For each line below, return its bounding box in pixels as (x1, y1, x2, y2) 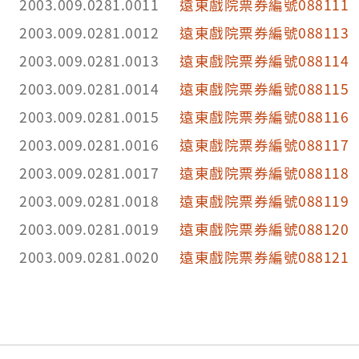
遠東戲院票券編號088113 (179, 22, 349, 42)
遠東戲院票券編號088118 (179, 162, 349, 183)
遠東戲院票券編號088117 (179, 134, 349, 155)
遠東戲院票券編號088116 (179, 106, 349, 127)
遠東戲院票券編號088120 (179, 218, 349, 239)
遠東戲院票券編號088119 (179, 190, 349, 211)
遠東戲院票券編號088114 (179, 50, 349, 71)
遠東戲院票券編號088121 (179, 246, 349, 267)
